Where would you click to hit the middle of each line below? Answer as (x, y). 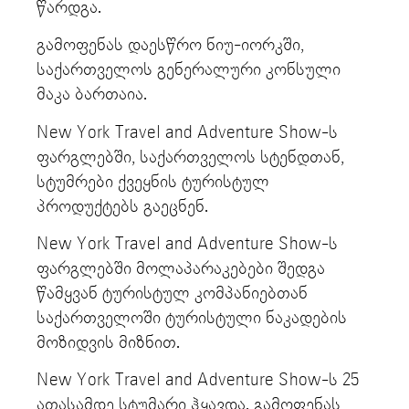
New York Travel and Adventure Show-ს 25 (198, 381)
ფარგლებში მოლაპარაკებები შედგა (181, 268)
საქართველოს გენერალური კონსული (189, 70)
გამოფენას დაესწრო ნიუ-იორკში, (170, 46)
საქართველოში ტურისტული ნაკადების (192, 318)
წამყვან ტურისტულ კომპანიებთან (172, 293)
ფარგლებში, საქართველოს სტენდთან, (190, 157)
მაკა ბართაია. (94, 95)
